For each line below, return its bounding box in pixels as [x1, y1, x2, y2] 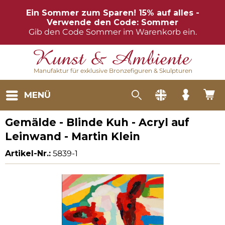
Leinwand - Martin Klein [5, 130, 140, 143]
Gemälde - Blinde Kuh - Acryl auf [5, 116, 189, 129]
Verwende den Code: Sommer [47, 18, 178, 27]
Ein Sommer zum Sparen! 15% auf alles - [26, 8, 199, 18]
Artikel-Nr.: [5, 149, 51, 158]
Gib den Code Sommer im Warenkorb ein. [28, 27, 197, 37]
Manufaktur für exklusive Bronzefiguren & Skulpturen [33, 67, 192, 75]
